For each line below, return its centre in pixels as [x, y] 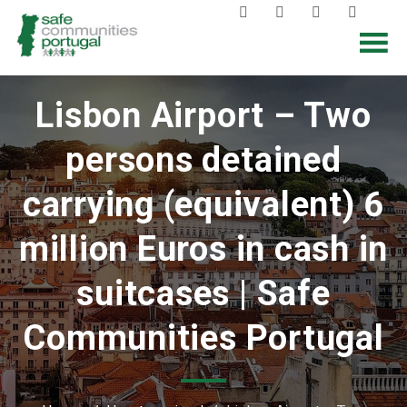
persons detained [203, 160]
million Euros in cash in [203, 249]
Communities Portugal [203, 338]
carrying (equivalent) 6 [203, 205]
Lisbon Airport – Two [203, 116]
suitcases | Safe [203, 294]
